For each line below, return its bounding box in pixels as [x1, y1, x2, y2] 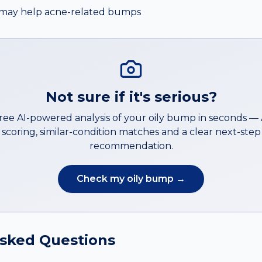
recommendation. [89, 140, 173, 151]
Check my [77, 173, 127, 184]
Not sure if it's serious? [45, 88, 217, 105]
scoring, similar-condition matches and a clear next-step [1, 126, 261, 137]
